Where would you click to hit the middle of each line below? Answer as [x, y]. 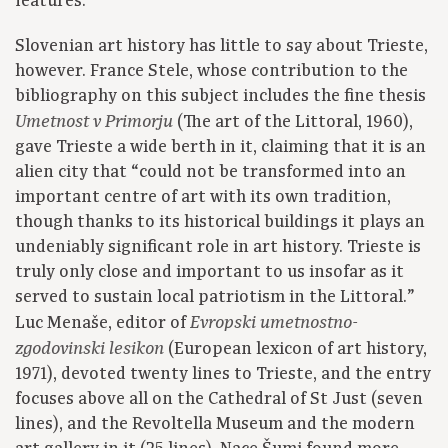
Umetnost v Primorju [94, 122]
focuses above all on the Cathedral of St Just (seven [219, 399]
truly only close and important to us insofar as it [209, 272]
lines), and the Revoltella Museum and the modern [215, 424]
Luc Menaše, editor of [102, 323]
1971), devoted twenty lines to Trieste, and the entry [223, 374]
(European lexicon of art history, [295, 349]
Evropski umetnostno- [274, 323]
